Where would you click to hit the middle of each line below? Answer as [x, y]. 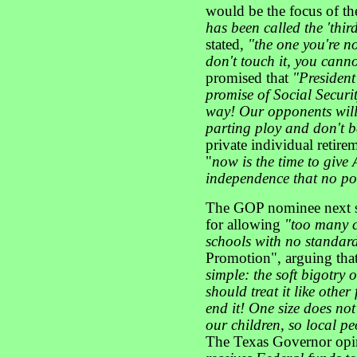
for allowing [245, 225]
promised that [249, 78]
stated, [227, 45]
